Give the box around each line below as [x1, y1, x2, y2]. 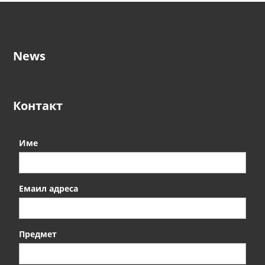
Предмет [18, 228, 57, 240]
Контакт [12, 97, 63, 114]
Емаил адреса [18, 182, 78, 194]
